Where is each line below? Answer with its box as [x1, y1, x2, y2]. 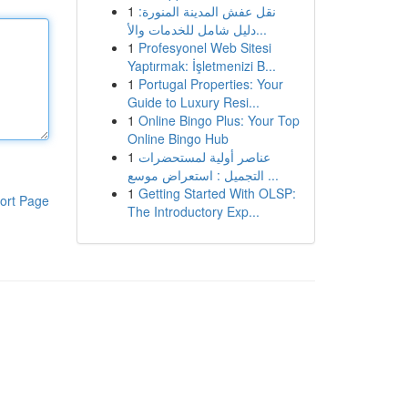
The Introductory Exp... [127, 202, 260, 220]
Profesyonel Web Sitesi [138, 38, 271, 56]
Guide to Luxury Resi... [127, 93, 260, 111]
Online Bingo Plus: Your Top [138, 111, 300, 129]
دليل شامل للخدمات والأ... [255, 20, 267, 38]
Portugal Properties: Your [138, 75, 283, 93]
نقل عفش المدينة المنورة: [138, 2, 276, 20]
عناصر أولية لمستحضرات [138, 148, 270, 166]
